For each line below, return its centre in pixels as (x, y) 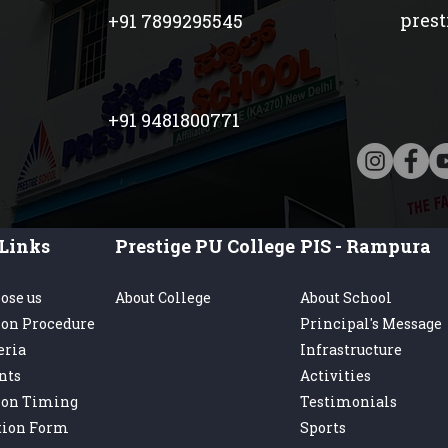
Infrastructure (351, 349)
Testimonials (348, 401)
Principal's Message (371, 323)
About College (163, 297)
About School (346, 297)
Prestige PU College (205, 246)
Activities (335, 375)
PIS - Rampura (365, 246)
